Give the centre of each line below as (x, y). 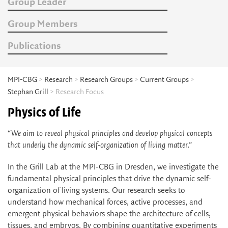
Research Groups (106, 80)
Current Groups (164, 80)
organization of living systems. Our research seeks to (96, 190)
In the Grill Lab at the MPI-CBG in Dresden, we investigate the (113, 167)
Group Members (42, 24)
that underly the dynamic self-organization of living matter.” (100, 145)
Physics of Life (44, 112)
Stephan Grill (28, 92)
